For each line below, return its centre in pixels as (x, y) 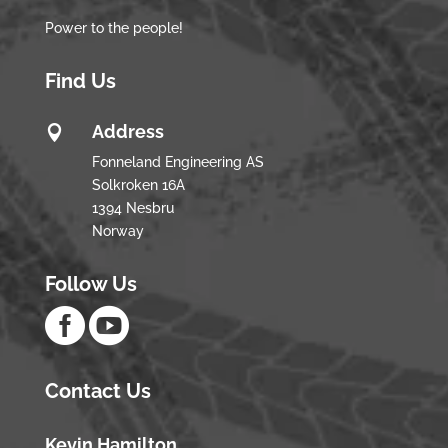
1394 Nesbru (132, 208)
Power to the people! (113, 28)
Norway (117, 231)
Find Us (80, 81)
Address (127, 132)
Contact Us (97, 391)
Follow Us (90, 284)
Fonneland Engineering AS (177, 162)
